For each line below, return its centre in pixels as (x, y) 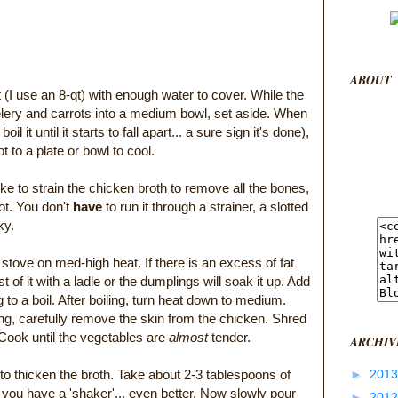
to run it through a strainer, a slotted (205, 206)
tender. (229, 337)
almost (188, 337)
